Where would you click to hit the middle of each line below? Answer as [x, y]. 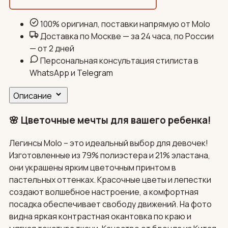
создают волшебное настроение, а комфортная [104, 192]
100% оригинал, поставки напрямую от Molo [125, 24]
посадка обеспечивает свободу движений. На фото [110, 204]
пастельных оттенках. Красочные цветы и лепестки [110, 179]
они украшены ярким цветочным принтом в [92, 167]
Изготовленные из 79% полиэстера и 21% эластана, [109, 155]
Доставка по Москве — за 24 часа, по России [127, 36]
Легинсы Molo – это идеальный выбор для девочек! [108, 143]
